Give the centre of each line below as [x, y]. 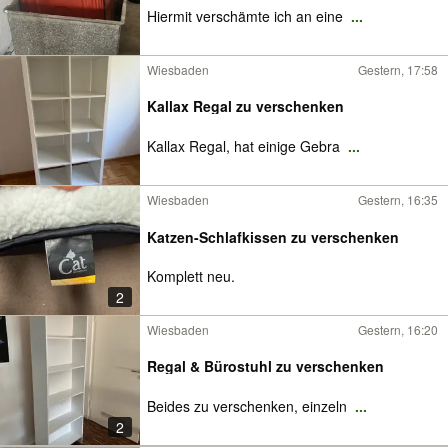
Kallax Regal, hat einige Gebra [245, 146]
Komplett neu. [191, 276]
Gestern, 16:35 [398, 199]
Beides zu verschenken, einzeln [249, 406]
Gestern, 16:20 [398, 329]
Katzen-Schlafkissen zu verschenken [273, 236]
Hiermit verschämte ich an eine [247, 16]
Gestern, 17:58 [398, 69]
